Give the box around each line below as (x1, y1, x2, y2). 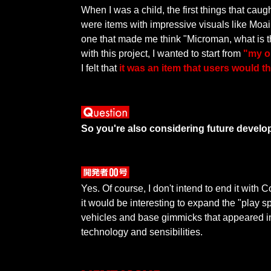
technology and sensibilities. (81, 226, 203, 237)
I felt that (81, 63, 120, 74)
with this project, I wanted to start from (81, 48, 244, 59)
